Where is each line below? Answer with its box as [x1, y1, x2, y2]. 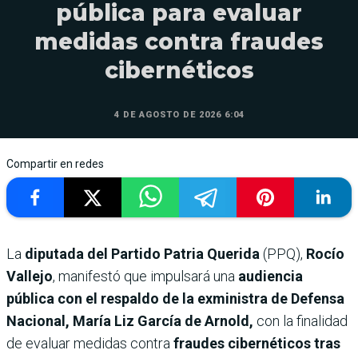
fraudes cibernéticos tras [173, 335, 340, 352]
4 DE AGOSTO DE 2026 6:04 [113, 109, 245, 121]
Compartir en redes [6, 157, 104, 171]
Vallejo [6, 268, 53, 285]
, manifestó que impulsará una [53, 268, 235, 285]
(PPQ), [260, 245, 306, 263]
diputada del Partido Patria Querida [25, 245, 260, 263]
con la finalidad [253, 312, 348, 330]
